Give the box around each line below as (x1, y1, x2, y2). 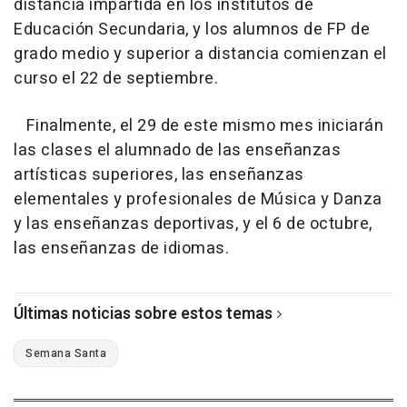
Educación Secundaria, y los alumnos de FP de (14, 17, 370, 43)
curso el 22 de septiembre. (14, 66, 218, 92)
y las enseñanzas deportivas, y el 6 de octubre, (14, 212, 372, 237)
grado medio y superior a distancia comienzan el (14, 42, 387, 67)
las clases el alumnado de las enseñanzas (14, 138, 341, 164)
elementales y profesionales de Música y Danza (14, 187, 382, 213)
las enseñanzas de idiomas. (14, 236, 229, 262)
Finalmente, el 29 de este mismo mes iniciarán (14, 114, 383, 139)
